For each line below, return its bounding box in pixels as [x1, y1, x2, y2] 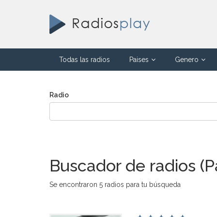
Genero [175, 56, 199, 63]
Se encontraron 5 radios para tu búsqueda [49, 181, 181, 188]
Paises [129, 56, 149, 63]
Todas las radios [59, 56, 110, 63]
